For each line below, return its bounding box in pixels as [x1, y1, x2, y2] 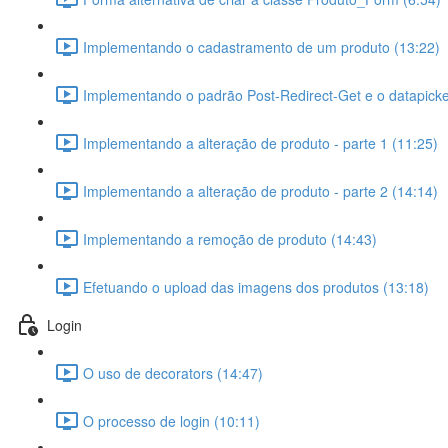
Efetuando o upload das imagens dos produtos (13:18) [83, 276, 429, 297]
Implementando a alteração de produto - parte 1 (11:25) [83, 132, 438, 153]
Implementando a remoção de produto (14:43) [83, 228, 377, 249]
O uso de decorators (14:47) [83, 362, 263, 383]
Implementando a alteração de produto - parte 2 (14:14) [83, 180, 438, 201]
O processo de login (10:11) [83, 410, 260, 431]
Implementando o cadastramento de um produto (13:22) [83, 36, 440, 57]
